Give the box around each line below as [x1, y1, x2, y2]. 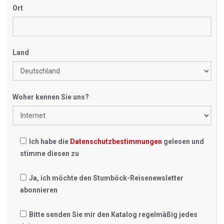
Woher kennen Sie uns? [12, 93, 89, 101]
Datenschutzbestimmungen [70, 137, 162, 145]
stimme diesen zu [20, 149, 79, 157]
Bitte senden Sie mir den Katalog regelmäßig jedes [29, 210, 197, 218]
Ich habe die [29, 137, 70, 145]
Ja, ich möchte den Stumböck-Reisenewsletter [29, 174, 183, 182]
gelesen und [162, 137, 204, 145]
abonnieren [20, 186, 57, 194]
